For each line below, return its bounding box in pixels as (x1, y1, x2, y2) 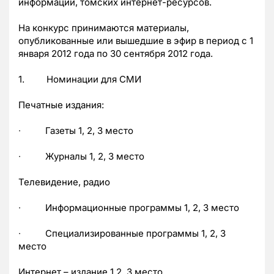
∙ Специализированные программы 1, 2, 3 (18, 228, 226, 240)
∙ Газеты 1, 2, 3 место (18, 125, 133, 137)
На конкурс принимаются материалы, (18, 22, 189, 34)
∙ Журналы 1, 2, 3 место (18, 150, 144, 163)
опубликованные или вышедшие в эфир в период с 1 (18, 35, 253, 47)
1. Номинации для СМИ (18, 73, 141, 86)
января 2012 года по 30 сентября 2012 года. (18, 48, 213, 60)
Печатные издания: (18, 99, 104, 111)
